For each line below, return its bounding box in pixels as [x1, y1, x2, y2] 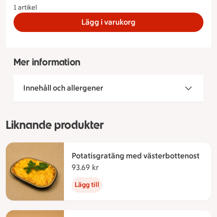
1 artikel [14, 3, 37, 12]
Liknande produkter [6, 118, 104, 132]
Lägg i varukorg [81, 17, 136, 27]
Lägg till [75, 181, 99, 189]
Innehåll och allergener [23, 83, 103, 93]
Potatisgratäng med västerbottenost [72, 151, 200, 161]
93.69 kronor [99, 163, 142, 172]
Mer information [14, 56, 80, 68]
